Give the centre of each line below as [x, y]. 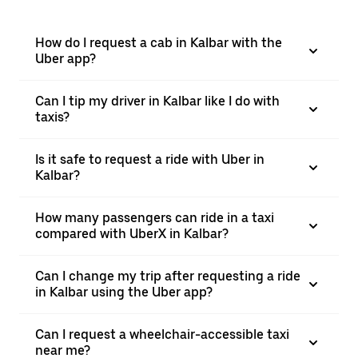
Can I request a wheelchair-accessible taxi [162, 334]
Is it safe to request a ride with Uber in [150, 159]
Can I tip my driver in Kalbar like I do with [157, 101]
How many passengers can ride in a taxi [155, 218]
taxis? [52, 117]
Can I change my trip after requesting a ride [168, 276]
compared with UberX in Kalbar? [132, 234]
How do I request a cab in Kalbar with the [159, 43]
